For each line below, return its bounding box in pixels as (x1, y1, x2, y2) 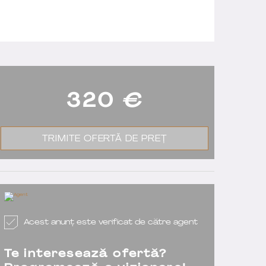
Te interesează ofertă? (4, 249, 167, 260)
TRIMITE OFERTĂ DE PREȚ (42, 134, 167, 144)
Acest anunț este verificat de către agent (24, 218, 198, 226)
